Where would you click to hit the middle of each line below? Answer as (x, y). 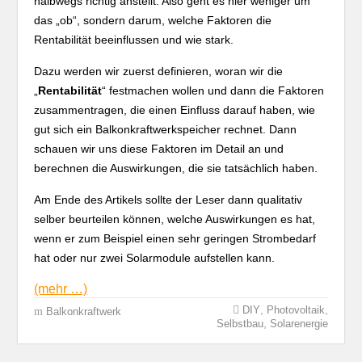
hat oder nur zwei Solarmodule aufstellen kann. (155, 258)
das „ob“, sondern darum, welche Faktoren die (153, 20)
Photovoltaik (295, 310)
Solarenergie (299, 324)
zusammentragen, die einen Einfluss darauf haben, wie (175, 110)
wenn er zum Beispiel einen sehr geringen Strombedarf (175, 238)
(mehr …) (61, 289)
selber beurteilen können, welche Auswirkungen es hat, (175, 219)
